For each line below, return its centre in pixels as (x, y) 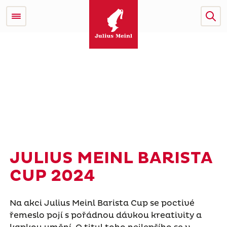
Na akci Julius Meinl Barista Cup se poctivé (102, 203)
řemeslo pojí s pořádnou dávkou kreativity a (105, 215)
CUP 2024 (52, 176)
